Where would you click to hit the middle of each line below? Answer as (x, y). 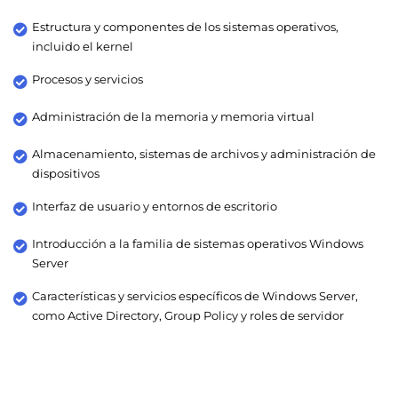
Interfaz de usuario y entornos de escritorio (155, 206)
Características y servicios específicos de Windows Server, (195, 295)
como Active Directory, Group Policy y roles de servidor (188, 315)
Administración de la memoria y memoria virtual (173, 116)
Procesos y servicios (88, 79)
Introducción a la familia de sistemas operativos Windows (198, 243)
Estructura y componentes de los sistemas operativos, (185, 26)
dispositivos (66, 173)
